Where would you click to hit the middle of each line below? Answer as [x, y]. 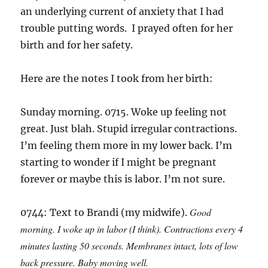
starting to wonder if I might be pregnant [119, 162]
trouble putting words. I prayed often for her [127, 28]
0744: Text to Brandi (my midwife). [105, 212]
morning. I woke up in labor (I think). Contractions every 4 [132, 229]
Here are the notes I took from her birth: [117, 78]
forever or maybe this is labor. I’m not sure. [123, 179]
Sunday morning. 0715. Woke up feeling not [124, 112]
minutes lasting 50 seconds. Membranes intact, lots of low [130, 245]
